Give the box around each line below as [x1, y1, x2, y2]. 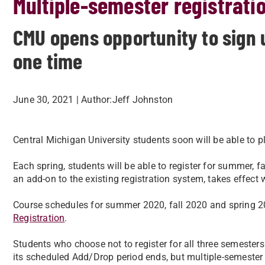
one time [13, 47, 83, 73]
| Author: [76, 94, 112, 105]
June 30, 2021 [13, 94, 74, 105]
